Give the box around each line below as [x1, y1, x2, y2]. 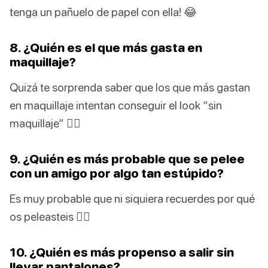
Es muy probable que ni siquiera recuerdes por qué [10, 191, 255, 206]
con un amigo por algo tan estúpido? [10, 166, 224, 181]
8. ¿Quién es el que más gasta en [10, 40, 202, 55]
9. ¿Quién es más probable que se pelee [10, 151, 245, 166]
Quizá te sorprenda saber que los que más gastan [10, 80, 250, 95]
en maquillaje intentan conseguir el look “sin [10, 98, 222, 112]
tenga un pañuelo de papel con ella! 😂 [10, 5, 197, 19]
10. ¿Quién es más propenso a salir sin [10, 245, 234, 260]
